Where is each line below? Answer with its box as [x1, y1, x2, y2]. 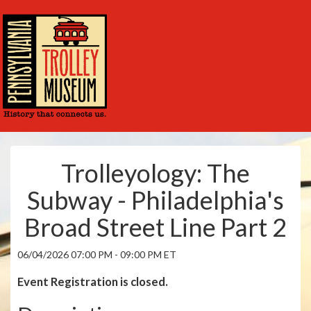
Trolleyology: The [61, 158, 250, 188]
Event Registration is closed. [17, 274, 168, 289]
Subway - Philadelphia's [27, 185, 284, 215]
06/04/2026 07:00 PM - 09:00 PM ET [17, 249, 176, 260]
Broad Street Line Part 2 [24, 212, 287, 242]
